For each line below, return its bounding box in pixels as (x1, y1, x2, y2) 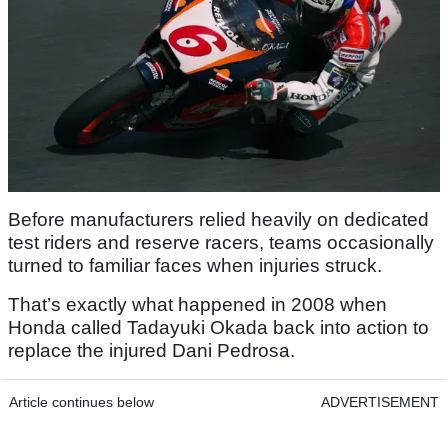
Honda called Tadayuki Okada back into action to (8, 316, 429, 338)
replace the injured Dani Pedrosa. (8, 339, 295, 361)
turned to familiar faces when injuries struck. (8, 254, 382, 276)
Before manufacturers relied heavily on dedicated (8, 208, 429, 230)
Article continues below (9, 393, 154, 410)
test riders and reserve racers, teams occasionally (8, 231, 434, 253)
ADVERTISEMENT (321, 393, 439, 410)
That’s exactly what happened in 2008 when (8, 293, 387, 315)
